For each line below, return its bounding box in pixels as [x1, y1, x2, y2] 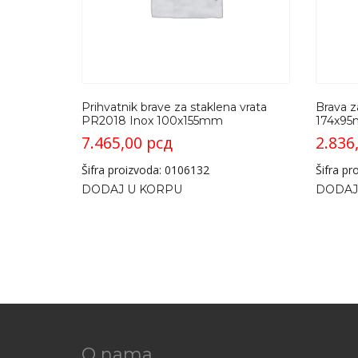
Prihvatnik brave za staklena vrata [82, 100, 267, 115]
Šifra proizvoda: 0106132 [82, 162, 209, 178]
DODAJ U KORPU [82, 182, 182, 197]
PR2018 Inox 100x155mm [82, 113, 223, 129]
